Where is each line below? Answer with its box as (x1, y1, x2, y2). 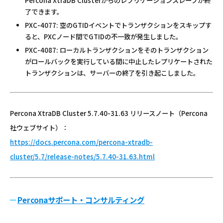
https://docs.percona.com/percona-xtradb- (10, 137, 153, 147)
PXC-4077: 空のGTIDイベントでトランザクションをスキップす (25, 20, 212, 30)
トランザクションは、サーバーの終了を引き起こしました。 (25, 68, 200, 78)
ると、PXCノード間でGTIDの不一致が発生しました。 (25, 32, 182, 42)
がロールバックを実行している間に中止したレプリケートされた (25, 57, 213, 67)
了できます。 (25, 7, 63, 17)
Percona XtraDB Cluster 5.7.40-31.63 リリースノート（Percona (10, 109, 208, 118)
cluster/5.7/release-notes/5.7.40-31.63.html (10, 152, 155, 162)
